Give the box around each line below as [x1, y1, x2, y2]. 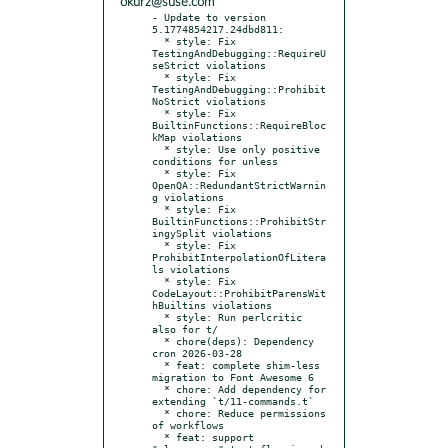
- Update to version [152, 10, 266, 23]
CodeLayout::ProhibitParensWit [152, 286, 326, 299]
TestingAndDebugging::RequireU [152, 46, 326, 59]
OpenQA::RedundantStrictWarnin [152, 178, 326, 191]
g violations [152, 190, 224, 203]
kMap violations [152, 130, 242, 143]
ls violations [152, 262, 230, 275]
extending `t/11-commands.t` [152, 394, 314, 407]
